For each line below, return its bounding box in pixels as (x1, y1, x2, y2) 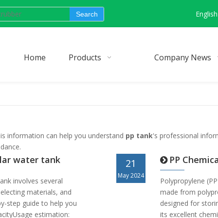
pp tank (126, 131, 153, 140)
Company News (154, 52, 211, 63)
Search (75, 10, 98, 18)
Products (69, 52, 101, 63)
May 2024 (118, 171, 144, 180)
